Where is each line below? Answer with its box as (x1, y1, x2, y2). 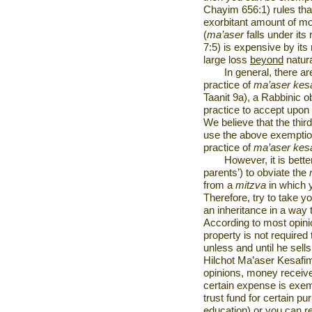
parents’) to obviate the (203, 167, 309, 178)
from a (203, 180, 235, 191)
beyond (250, 54, 283, 65)
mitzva (235, 180, 269, 191)
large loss (203, 54, 250, 65)
